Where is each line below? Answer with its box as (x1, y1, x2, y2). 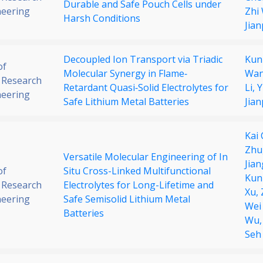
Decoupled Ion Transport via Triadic (63, 53, 222, 66)
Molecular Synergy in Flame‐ (63, 67, 187, 80)
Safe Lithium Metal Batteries (63, 95, 189, 109)
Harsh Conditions (63, 12, 140, 25)
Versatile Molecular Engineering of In (63, 150, 228, 164)
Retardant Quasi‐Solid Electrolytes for (63, 81, 228, 95)
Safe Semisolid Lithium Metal (63, 193, 190, 206)
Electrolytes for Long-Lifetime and (63, 178, 214, 192)
